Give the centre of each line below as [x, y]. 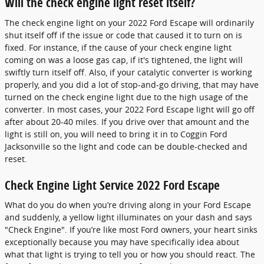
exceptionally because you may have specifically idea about [122, 242]
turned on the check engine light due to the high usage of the [126, 97]
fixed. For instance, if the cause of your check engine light [118, 47]
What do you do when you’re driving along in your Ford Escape [128, 205]
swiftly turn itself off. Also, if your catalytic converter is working [128, 72]
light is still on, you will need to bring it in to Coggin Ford [116, 134]
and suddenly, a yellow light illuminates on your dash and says [128, 217]
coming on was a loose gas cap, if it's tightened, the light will [124, 60]
